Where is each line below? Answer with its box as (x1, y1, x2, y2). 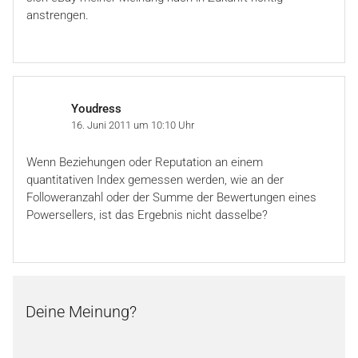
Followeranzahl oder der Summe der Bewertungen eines (26, 189, 316, 205)
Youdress (71, 101, 121, 116)
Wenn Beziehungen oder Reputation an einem (26, 154, 263, 169)
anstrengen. (26, 7, 89, 22)
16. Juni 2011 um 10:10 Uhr (71, 118, 194, 131)
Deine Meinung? (26, 301, 137, 321)
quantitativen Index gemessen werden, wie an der (26, 172, 284, 187)
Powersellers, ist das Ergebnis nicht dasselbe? (26, 207, 268, 222)
